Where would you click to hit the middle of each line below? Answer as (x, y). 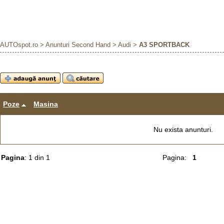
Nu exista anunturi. (183, 129)
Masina (46, 104)
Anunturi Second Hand (78, 45)
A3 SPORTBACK (163, 45)
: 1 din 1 (37, 157)
